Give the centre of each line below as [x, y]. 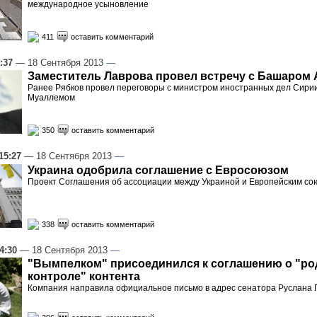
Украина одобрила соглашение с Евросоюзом [158, 170]
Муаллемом [51, 98]
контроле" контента [84, 277]
